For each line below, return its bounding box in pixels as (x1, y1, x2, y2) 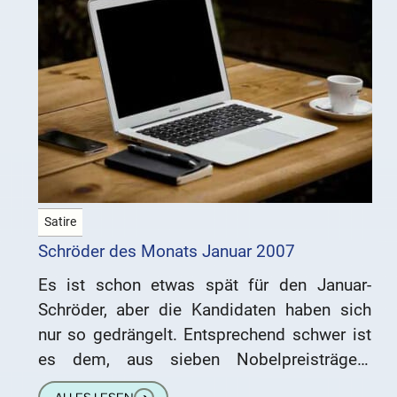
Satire (43, 214, 76, 230)
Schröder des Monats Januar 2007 (37, 240, 295, 261)
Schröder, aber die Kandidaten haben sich (37, 299, 371, 320)
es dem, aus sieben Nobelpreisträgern (37, 348, 371, 370)
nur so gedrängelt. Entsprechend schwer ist (37, 323, 371, 345)
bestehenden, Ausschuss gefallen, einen (37, 373, 371, 394)
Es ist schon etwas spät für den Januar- (37, 274, 371, 295)
